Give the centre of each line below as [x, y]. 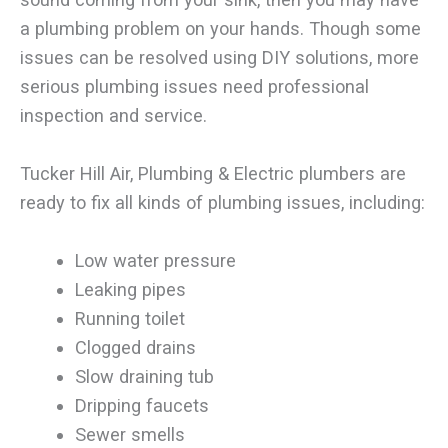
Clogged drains [135, 348]
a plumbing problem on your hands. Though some [220, 29]
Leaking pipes [130, 290]
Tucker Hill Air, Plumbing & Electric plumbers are [213, 174]
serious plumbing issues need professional [194, 87]
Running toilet [129, 319]
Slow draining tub [144, 377]
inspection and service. [113, 116]
